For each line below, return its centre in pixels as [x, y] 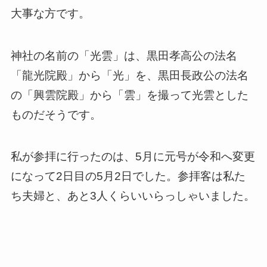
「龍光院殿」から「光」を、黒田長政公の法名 [129, 75]
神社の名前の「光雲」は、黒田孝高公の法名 [124, 55]
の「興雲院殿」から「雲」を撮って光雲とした [129, 95]
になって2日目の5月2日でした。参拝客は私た [128, 176]
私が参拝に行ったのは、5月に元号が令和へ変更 [133, 157]
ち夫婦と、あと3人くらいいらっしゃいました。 [133, 196]
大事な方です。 [50, 13]
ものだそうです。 [56, 114]
